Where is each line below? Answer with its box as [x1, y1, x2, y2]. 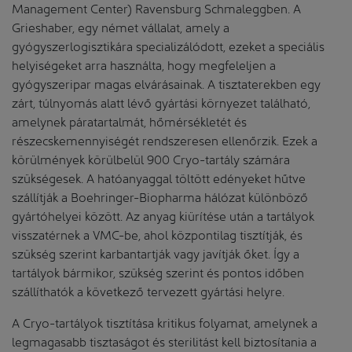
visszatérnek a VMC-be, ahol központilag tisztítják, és [12, 225, 302, 243]
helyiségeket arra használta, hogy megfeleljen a [12, 56, 276, 73]
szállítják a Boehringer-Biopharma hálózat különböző [12, 188, 308, 205]
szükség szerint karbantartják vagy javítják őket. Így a [12, 244, 299, 262]
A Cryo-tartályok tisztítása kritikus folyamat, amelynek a [12, 313, 317, 331]
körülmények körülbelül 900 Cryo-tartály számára [12, 150, 290, 167]
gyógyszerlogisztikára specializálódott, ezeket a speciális [12, 37, 324, 54]
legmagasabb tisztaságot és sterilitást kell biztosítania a [12, 332, 317, 350]
